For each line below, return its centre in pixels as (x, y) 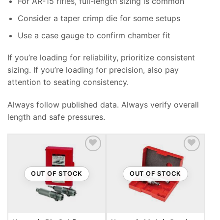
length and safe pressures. (56, 117)
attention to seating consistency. (68, 82)
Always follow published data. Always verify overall (103, 105)
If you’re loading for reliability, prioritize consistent (101, 58)
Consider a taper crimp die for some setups (99, 18)
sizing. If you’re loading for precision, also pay (93, 70)
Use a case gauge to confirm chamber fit (94, 35)
